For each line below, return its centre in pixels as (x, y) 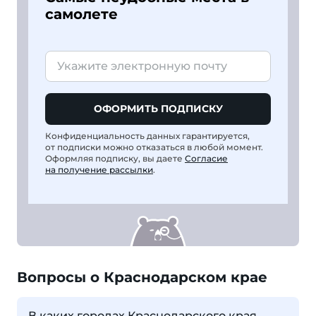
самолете (81, 14)
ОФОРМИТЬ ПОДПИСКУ (158, 108)
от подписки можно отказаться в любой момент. (154, 147)
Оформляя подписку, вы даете (115, 158)
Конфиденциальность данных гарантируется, (147, 135)
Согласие (206, 158)
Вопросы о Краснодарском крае (142, 277)
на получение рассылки (99, 169)
